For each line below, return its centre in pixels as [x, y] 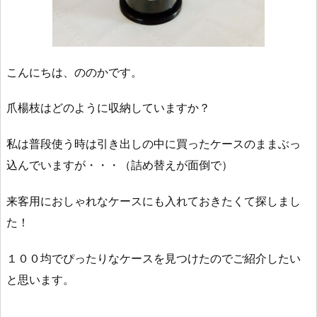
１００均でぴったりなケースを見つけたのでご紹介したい [154, 258]
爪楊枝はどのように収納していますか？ [108, 108]
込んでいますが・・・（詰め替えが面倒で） [120, 165]
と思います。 [40, 279]
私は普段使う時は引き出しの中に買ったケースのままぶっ [154, 144]
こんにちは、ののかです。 [74, 72]
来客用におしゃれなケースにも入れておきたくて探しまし [154, 201]
